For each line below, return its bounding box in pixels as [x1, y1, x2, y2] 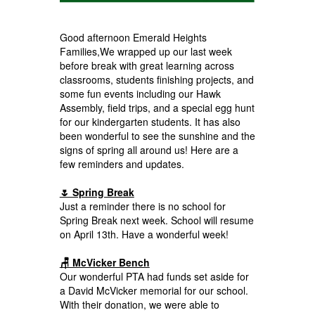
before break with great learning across [59, 58, 234, 72]
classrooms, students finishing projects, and [59, 72, 254, 86]
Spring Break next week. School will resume [59, 212, 254, 227]
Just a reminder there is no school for [59, 198, 226, 213]
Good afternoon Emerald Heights [59, 30, 207, 44]
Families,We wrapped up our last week [59, 44, 232, 58]
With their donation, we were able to [59, 297, 219, 311]
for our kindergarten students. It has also [59, 114, 240, 129]
